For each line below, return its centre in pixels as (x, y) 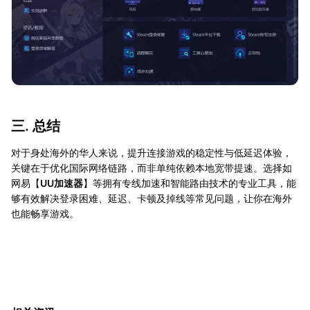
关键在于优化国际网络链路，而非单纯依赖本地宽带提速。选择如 (152, 167)
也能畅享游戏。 (45, 213)
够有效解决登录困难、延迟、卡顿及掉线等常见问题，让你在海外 (152, 198)
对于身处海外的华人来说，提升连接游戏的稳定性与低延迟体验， (152, 152)
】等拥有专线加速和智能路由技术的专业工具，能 (190, 183)
